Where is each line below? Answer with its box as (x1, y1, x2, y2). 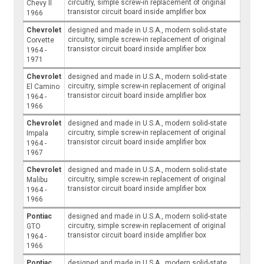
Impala (27, 129, 49, 138)
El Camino (27, 82, 60, 91)
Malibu (27, 176, 48, 184)
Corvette (27, 36, 55, 45)
